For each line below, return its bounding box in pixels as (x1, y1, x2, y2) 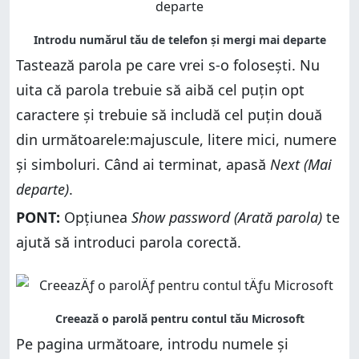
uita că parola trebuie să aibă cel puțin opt (16, 79, 305, 99)
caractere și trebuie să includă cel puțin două (16, 104, 322, 124)
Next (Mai (270, 154, 332, 174)
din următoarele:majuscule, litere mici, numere (16, 129, 337, 149)
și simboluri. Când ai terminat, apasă (16, 154, 270, 174)
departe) (16, 179, 69, 199)
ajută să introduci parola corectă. (16, 232, 241, 252)
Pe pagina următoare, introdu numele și (16, 333, 288, 353)
